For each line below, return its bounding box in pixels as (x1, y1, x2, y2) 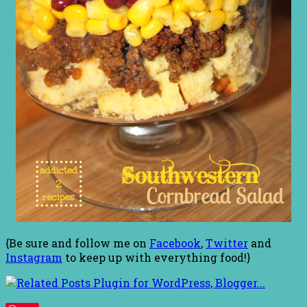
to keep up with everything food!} (62, 249, 251, 265)
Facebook (149, 235, 201, 250)
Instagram (5, 249, 62, 265)
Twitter (206, 235, 248, 250)
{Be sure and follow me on (5, 235, 149, 250)
